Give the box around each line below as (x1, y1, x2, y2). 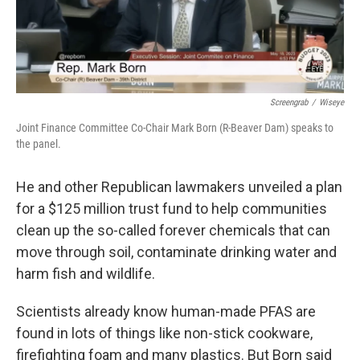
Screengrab (270, 96, 308, 108)
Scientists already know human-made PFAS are (16, 302, 316, 320)
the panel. (16, 137, 61, 150)
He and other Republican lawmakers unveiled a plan (16, 178, 342, 195)
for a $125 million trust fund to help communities (16, 199, 327, 217)
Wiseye (319, 96, 344, 108)
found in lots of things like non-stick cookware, (16, 324, 313, 342)
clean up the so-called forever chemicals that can (16, 221, 330, 239)
